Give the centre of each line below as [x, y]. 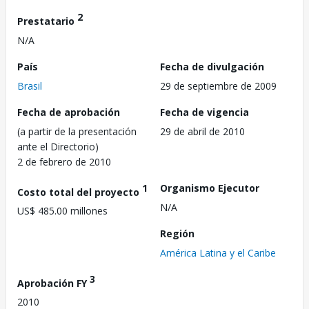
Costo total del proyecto [80, 192]
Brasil [30, 86]
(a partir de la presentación [77, 131]
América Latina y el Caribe [218, 252]
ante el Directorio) [58, 146]
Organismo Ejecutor [210, 188]
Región [177, 233]
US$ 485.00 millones [62, 211]
